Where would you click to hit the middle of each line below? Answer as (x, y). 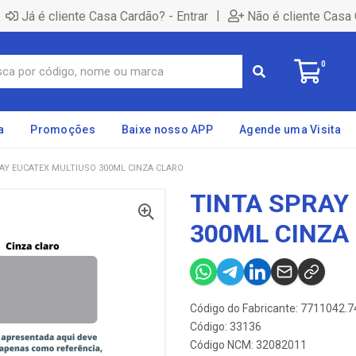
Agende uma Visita (290, 130)
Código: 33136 (226, 327)
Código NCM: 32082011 (248, 345)
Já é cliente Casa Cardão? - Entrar (115, 16)
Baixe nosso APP (167, 130)
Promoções (63, 130)
